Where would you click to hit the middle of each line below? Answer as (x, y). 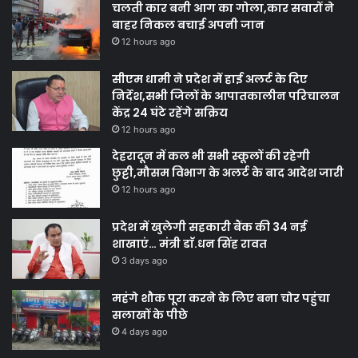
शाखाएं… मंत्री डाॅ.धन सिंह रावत (189, 243)
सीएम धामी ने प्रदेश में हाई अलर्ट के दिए (210, 79)
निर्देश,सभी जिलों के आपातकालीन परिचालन (226, 95)
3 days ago (145, 260)
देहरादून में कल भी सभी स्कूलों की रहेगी (211, 155)
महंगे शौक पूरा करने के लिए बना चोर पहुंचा (221, 298)
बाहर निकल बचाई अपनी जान (188, 24)
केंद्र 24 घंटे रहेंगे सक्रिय (170, 112)
